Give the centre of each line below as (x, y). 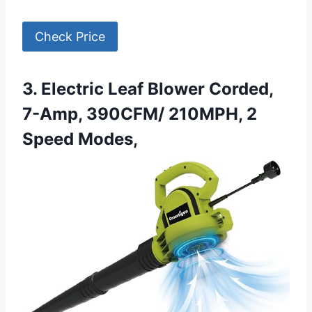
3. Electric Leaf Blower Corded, (148, 88)
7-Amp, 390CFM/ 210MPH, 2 (140, 114)
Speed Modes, (80, 139)
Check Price (70, 36)
